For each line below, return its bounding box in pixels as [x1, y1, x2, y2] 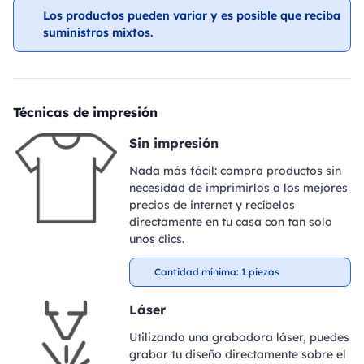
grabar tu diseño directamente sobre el [128, 347, 346, 362]
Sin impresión [128, 135, 219, 151]
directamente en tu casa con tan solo [128, 214, 332, 229]
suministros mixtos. [42, 25, 153, 40]
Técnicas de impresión [13, 104, 158, 120]
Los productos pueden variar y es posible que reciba [42, 8, 340, 23]
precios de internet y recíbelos [128, 197, 295, 212]
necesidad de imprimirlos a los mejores [128, 180, 348, 195]
